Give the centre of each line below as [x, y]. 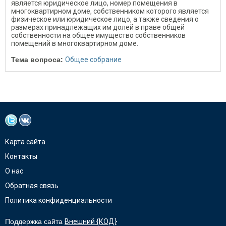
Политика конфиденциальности [59, 200]
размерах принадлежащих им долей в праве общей [98, 27]
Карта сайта [25, 142]
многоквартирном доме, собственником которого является [110, 11]
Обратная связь [32, 186]
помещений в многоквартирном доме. [75, 43]
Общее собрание [93, 60]
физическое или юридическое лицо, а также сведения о [105, 19]
